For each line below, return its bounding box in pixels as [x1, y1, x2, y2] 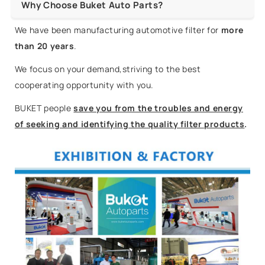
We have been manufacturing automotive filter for [14, 24, 221, 35]
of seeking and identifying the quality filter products [14, 118, 245, 130]
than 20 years [14, 40, 75, 51]
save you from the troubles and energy [73, 102, 243, 114]
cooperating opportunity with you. [14, 79, 154, 91]
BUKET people [14, 102, 72, 114]
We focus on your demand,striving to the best [14, 63, 201, 75]
